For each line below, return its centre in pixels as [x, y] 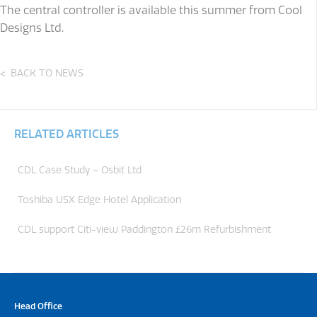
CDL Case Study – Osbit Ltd [80, 170]
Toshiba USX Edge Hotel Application [99, 200]
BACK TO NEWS [47, 73]
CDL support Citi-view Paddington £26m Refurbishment [144, 229]
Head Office [38, 306]
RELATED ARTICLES [67, 134]
